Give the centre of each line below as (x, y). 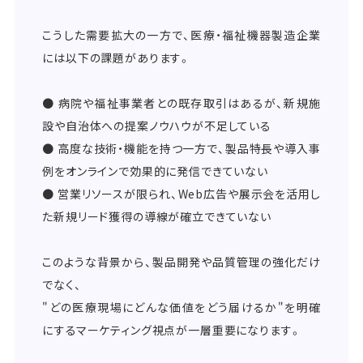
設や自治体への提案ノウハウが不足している (157, 126)
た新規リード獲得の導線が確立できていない (157, 217)
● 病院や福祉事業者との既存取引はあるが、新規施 (181, 103)
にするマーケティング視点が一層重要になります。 (172, 330)
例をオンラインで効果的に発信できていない (155, 171)
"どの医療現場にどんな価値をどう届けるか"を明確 (181, 307)
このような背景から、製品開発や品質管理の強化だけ (181, 262)
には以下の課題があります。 (117, 58)
